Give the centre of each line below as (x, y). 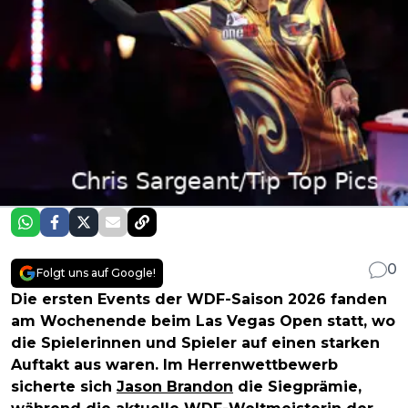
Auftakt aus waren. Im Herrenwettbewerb (174, 365)
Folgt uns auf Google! (96, 273)
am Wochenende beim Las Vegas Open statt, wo (203, 321)
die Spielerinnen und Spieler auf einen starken (195, 343)
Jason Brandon (175, 387)
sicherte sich (64, 387)
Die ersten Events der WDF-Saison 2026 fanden (199, 300)
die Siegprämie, (297, 387)
